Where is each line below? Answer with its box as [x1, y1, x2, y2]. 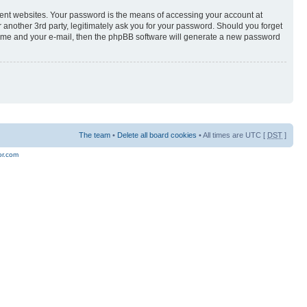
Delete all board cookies [117, 130, 197, 139]
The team [79, 130, 110, 139]
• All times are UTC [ [197, 130, 267, 139]
